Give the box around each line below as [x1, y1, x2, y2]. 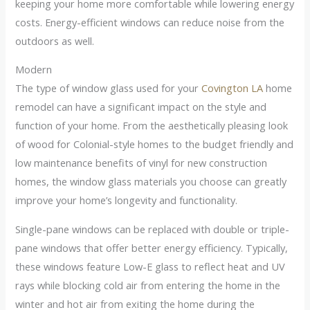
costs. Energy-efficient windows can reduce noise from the [15, 15, 285, 29]
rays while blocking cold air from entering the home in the [15, 277, 281, 292]
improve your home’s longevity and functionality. [15, 193, 238, 208]
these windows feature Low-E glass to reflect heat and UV [15, 259, 286, 273]
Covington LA [201, 81, 264, 95]
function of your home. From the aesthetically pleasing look [15, 118, 289, 133]
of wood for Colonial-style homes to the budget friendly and [15, 137, 294, 152]
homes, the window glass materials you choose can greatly [15, 174, 287, 189]
